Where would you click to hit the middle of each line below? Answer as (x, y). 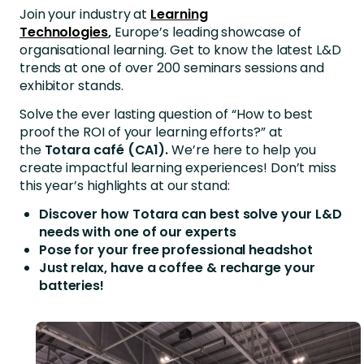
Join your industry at (85, 15)
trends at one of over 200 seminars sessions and (172, 68)
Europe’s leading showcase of (208, 32)
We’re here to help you (244, 150)
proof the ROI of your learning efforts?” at (151, 132)
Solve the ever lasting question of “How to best (166, 115)
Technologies (63, 32)
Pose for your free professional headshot (177, 250)
